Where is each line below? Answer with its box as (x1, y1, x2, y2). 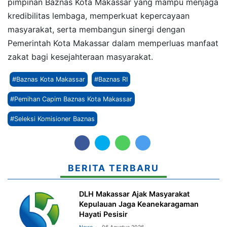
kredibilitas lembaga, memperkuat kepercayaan (8, 10, 190, 21)
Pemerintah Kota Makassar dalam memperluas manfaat (8, 37, 218, 48)
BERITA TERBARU (68, 162, 159, 173)
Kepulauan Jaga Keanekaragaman (79, 200, 199, 209)
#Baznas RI (94, 75, 128, 83)
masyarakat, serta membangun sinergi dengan (8, 24, 185, 34)
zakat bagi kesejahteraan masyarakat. (8, 51, 153, 62)
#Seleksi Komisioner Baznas (10, 115, 95, 123)
